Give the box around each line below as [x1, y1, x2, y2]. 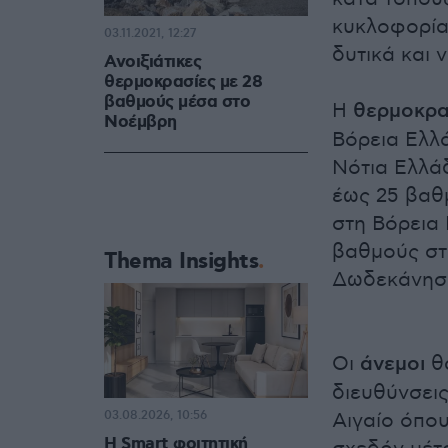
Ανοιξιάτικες [104, 51, 201, 74]
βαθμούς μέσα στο [104, 91, 250, 114]
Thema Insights [104, 247, 258, 277]
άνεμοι [360, 352, 425, 378]
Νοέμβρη [104, 111, 177, 134]
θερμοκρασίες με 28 [104, 71, 262, 94]
